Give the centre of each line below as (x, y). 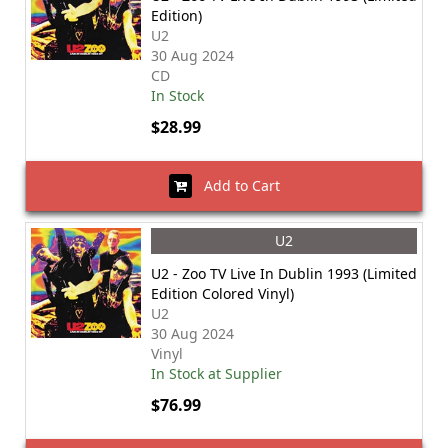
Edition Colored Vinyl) (222, 293)
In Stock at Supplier (216, 373)
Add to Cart (235, 185)
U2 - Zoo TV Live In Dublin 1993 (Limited (284, 273)
